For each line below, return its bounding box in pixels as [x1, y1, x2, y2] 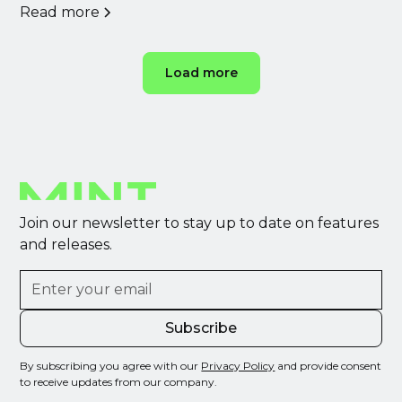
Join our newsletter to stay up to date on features [20, 214, 380, 232]
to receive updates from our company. [20, 374, 218, 389]
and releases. [20, 235, 113, 253]
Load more [164, 64, 238, 81]
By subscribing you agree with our [20, 358, 202, 372]
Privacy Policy [201, 358, 275, 372]
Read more [20, 3, 100, 21]
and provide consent [275, 358, 382, 372]
